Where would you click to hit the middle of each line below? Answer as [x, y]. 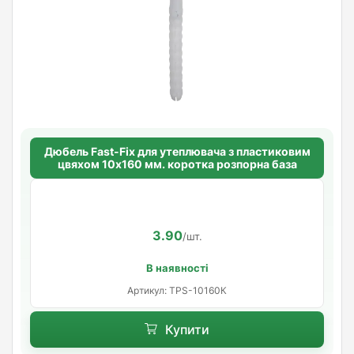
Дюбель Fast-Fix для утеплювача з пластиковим [177, 151]
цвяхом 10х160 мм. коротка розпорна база [177, 164]
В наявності [177, 267]
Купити [187, 329]
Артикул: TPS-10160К [177, 290]
